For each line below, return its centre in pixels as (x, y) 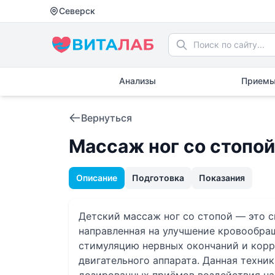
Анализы (137, 81)
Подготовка (158, 178)
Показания (222, 178)
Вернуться (107, 118)
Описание (97, 178)
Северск (77, 11)
